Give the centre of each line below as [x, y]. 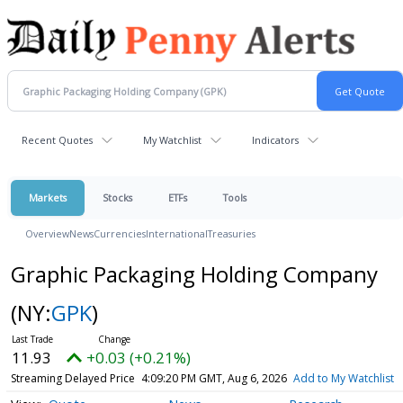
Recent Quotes [57, 140]
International [177, 233]
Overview [47, 233]
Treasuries [232, 233]
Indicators [275, 140]
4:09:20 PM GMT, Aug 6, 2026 [214, 378]
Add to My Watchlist [343, 378]
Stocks [117, 197]
